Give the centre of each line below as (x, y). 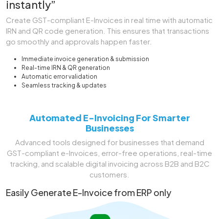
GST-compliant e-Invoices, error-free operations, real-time (109, 153)
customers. (109, 175)
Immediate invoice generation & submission (85, 59)
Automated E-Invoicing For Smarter (109, 118)
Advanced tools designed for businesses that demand (109, 142)
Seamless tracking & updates (64, 86)
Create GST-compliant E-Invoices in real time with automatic (109, 20)
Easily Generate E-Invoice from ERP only (89, 193)
